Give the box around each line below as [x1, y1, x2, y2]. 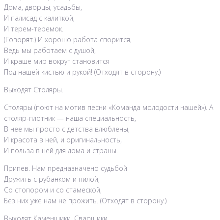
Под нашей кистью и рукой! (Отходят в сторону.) [4, 67, 161, 77]
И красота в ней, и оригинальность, [4, 135, 122, 145]
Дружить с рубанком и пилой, [4, 174, 100, 184]
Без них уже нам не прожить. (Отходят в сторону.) [4, 196, 166, 206]
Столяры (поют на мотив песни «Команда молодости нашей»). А [4, 103, 213, 112]
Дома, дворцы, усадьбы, [4, 2, 82, 12]
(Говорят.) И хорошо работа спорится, [4, 35, 132, 45]
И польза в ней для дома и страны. [4, 146, 118, 156]
